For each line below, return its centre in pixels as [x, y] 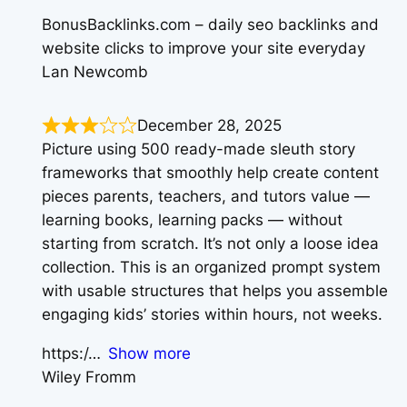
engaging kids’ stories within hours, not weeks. [212, 315]
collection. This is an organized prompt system [211, 268]
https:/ [65, 353]
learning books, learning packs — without [192, 220]
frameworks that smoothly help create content [210, 173]
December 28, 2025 [209, 126]
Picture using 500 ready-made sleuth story [199, 149]
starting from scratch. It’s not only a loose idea [210, 244]
